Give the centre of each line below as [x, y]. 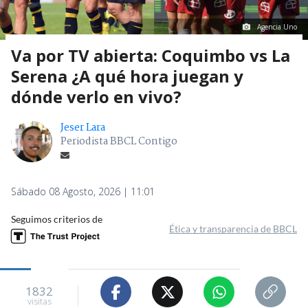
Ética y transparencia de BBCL [233, 229]
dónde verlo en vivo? [96, 97]
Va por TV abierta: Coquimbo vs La [151, 56]
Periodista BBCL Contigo [119, 142]
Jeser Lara [83, 128]
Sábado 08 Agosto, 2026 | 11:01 [83, 192]
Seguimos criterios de [57, 219]
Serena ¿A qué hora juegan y [127, 76]
